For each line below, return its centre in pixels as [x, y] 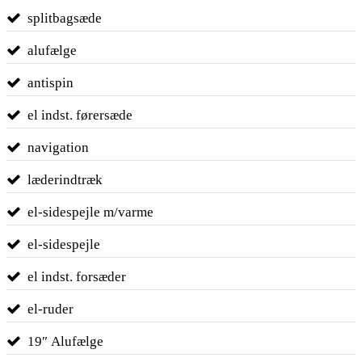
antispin [50, 82]
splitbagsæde [64, 18]
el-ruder [50, 309]
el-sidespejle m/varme [90, 212]
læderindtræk [65, 179]
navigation [58, 147]
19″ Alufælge [65, 341]
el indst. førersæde [80, 115]
